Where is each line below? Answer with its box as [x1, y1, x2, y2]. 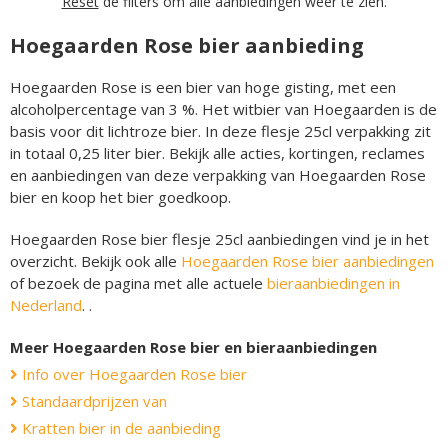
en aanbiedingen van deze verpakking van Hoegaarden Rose [10, 164, 426, 185]
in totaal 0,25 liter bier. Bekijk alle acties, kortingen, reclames [10, 142, 425, 163]
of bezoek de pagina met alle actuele [10, 272, 267, 293]
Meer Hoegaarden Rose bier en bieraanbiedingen [10, 336, 377, 357]
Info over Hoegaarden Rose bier [18, 363, 247, 384]
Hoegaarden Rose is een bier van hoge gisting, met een [10, 76, 396, 97]
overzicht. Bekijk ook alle [10, 250, 181, 271]
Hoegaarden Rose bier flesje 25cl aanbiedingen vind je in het [10, 228, 429, 249]
